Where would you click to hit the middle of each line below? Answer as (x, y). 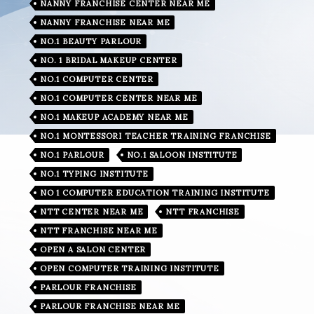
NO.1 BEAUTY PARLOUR (91, 41)
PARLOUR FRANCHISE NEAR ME (110, 306)
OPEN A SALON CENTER (93, 249)
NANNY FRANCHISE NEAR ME (105, 22)
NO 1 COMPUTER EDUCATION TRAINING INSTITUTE (155, 192)
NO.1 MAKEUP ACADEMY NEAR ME (114, 117)
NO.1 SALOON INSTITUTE (182, 155)
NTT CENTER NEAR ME (92, 211)
